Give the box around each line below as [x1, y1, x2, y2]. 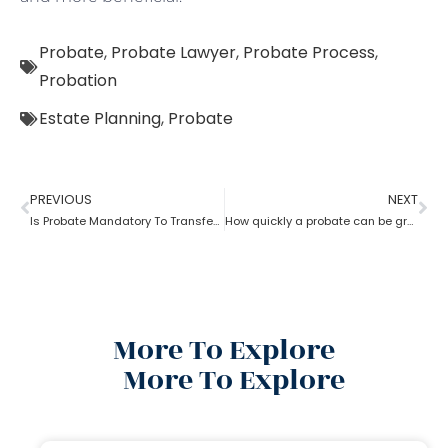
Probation [39, 68, 117, 92]
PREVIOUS [30, 190, 92, 208]
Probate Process [243, 40, 375, 64]
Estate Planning [39, 106, 161, 130]
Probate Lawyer [111, 40, 236, 64]
